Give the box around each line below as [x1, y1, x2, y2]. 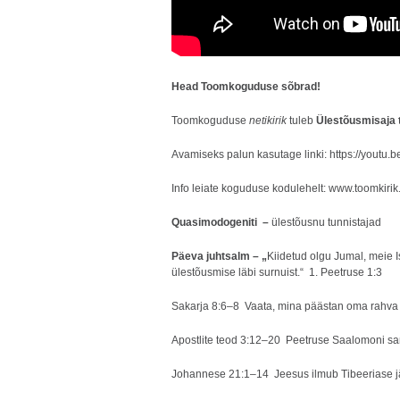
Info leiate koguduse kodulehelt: [171, 182, 329, 195]
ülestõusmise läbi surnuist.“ [171, 266, 304, 279]
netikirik [249, 114, 287, 127]
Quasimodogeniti [171, 216, 260, 229]
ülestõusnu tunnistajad [271, 216, 381, 229]
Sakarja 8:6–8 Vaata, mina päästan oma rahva [171, 300, 398, 312]
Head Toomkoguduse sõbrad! [171, 80, 321, 93]
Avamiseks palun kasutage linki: [171, 148, 329, 161]
